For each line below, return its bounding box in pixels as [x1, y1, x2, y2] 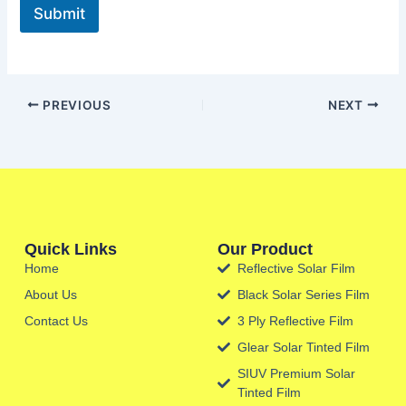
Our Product [217, 239, 313, 258]
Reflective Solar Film [237, 260, 356, 275]
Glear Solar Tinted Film [237, 339, 371, 354]
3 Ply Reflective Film [237, 313, 354, 328]
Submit [34, 4, 86, 23]
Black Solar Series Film [237, 286, 371, 302]
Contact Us [24, 313, 88, 328]
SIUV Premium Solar [237, 365, 356, 381]
